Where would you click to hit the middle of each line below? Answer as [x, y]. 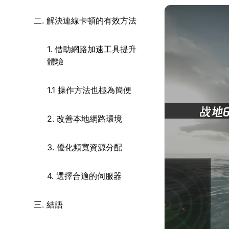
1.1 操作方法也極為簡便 [89, 90]
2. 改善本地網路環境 [85, 119]
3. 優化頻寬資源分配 [85, 147]
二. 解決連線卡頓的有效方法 [85, 20]
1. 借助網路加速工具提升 [92, 49]
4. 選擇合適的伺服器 [84, 176]
